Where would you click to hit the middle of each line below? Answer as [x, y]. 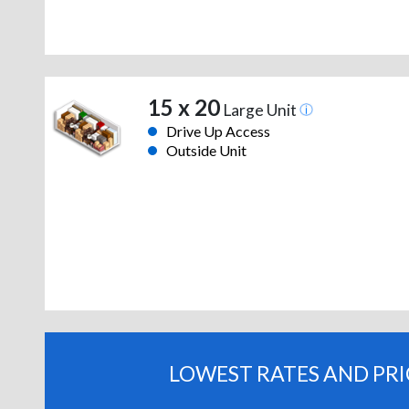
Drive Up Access [218, 131]
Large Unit [259, 110]
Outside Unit [206, 151]
